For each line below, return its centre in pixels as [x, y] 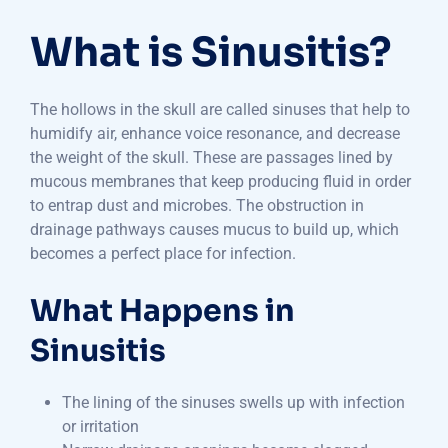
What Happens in [162, 311]
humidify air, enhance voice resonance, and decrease [215, 134]
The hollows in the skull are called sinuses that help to [220, 110]
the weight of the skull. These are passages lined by [211, 158]
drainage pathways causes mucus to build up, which [214, 230]
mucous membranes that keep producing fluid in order [220, 182]
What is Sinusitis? [211, 53]
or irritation [100, 427]
